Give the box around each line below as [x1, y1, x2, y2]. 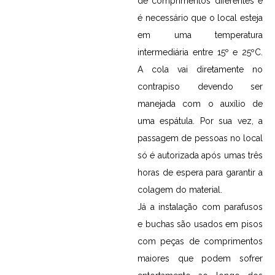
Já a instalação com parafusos [137, 202, 263, 212]
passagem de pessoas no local [137, 133, 263, 144]
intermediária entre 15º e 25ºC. [137, 47, 263, 58]
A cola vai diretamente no [137, 64, 263, 75]
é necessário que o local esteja [137, 13, 263, 23]
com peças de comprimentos [137, 236, 263, 247]
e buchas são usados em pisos [137, 219, 263, 230]
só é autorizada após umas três [137, 150, 263, 161]
